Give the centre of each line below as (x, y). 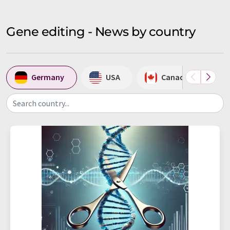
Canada (175, 77)
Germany (48, 77)
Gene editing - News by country (101, 31)
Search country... (41, 103)
